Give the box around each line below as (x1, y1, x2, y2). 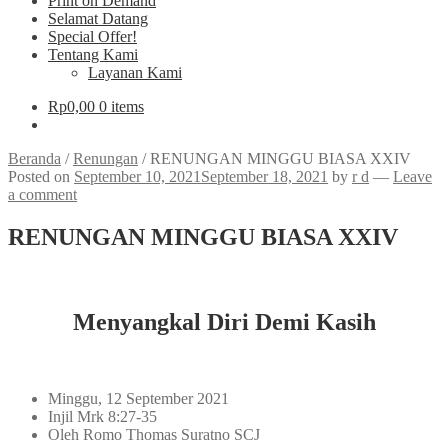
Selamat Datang (48, 10, 148, 27)
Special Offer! (48, 28, 137, 45)
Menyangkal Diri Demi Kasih (72, 308, 376, 335)
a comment (8, 186, 77, 203)
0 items (99, 98, 144, 115)
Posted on (8, 168, 74, 185)
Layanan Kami (88, 64, 182, 81)
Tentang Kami (48, 46, 138, 63)
